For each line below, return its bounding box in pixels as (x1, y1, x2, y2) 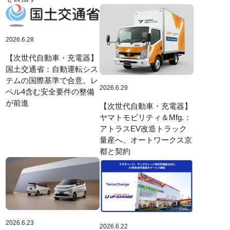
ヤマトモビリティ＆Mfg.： (99, 112, 191, 122)
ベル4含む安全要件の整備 (5, 87, 94, 96)
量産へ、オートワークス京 (99, 135, 192, 144)
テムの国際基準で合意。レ (5, 75, 98, 85)
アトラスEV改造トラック (99, 124, 187, 133)
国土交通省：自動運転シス (5, 64, 98, 73)
